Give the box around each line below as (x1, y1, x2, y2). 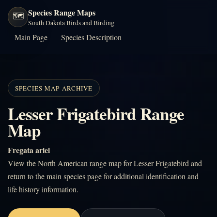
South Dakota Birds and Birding (28, 18, 114, 27)
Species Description (61, 32, 122, 42)
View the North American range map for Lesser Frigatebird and (8, 158, 202, 168)
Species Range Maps (28, 7, 95, 18)
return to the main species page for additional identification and (8, 171, 199, 181)
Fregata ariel (8, 144, 50, 155)
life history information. (8, 184, 78, 194)
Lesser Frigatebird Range (8, 101, 184, 126)
